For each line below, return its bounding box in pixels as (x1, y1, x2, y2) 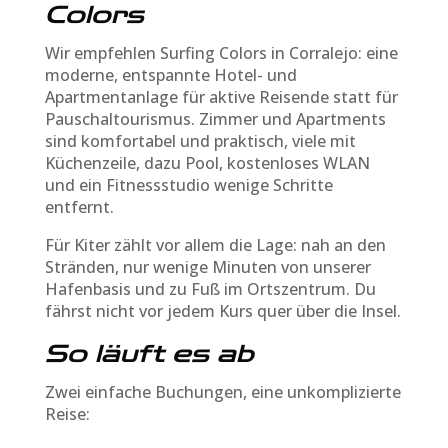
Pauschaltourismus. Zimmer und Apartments (44, 107, 386, 130)
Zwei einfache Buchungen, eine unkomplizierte (44, 380, 401, 403)
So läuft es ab (44, 339, 254, 368)
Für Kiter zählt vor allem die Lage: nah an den (44, 233, 386, 256)
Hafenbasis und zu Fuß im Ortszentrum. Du (44, 277, 376, 300)
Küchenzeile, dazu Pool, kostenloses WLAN (44, 151, 370, 174)
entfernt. (44, 195, 114, 218)
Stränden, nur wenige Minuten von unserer (44, 255, 371, 278)
